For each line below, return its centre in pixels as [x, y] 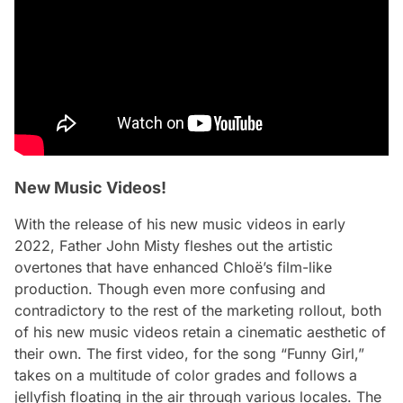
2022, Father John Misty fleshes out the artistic [174, 246]
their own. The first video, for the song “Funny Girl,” [189, 354]
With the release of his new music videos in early [180, 224]
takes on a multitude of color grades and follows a [186, 375]
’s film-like [297, 267]
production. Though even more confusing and [170, 289]
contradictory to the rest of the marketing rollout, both [198, 310]
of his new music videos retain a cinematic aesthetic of [200, 332]
